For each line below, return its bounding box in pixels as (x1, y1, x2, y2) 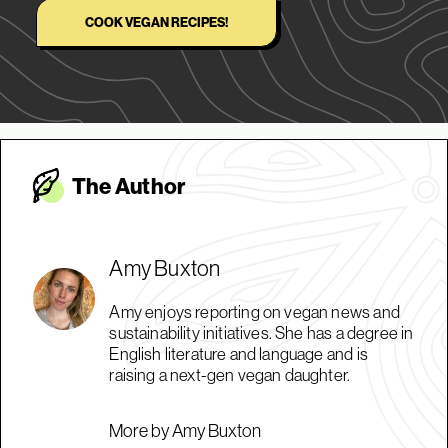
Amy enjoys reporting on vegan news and (109, 301, 400, 323)
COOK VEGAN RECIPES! (85, 14, 228, 31)
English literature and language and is (109, 343, 368, 365)
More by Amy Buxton (109, 419, 262, 443)
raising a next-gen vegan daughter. (109, 364, 351, 386)
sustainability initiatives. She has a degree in (109, 322, 414, 344)
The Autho (72, 171, 177, 200)
